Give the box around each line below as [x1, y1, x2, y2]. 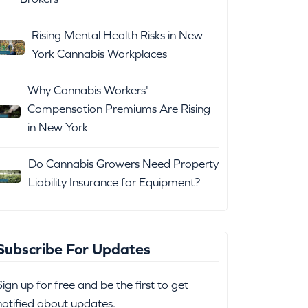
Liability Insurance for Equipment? [27, 175, 200, 190]
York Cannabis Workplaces [32, 47, 168, 61]
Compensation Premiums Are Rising [27, 102, 211, 116]
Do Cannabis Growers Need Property [27, 157, 219, 171]
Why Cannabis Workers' [27, 83, 149, 98]
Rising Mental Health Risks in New [32, 28, 203, 43]
